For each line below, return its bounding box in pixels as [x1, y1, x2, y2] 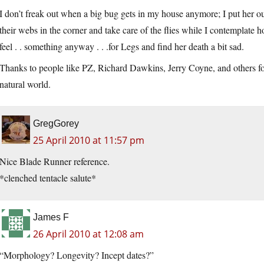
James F [33, 212, 69, 223]
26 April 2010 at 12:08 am [33, 227, 144, 241]
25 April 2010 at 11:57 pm [33, 134, 144, 147]
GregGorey [33, 118, 79, 129]
